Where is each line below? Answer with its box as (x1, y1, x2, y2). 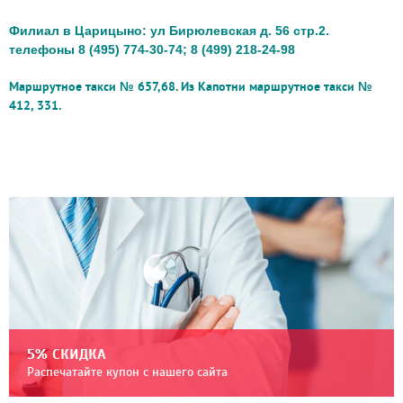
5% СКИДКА (27, 347, 106, 363)
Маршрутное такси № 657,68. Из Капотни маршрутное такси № (9, 78, 372, 94)
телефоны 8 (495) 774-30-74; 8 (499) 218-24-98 (9, 42, 295, 57)
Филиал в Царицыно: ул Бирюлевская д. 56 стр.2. (9, 23, 329, 38)
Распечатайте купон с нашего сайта (27, 366, 228, 380)
